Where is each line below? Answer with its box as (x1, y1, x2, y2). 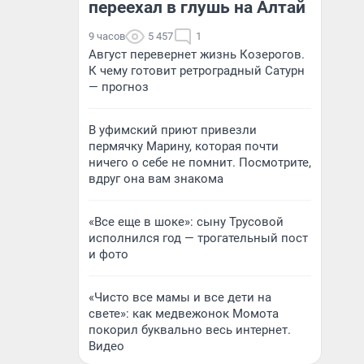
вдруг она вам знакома (89, 171, 223, 186)
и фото (89, 247, 128, 262)
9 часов (89, 30, 125, 42)
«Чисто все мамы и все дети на (89, 290, 271, 305)
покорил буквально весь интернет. (89, 323, 291, 337)
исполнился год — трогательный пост (89, 231, 308, 245)
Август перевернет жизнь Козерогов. (89, 47, 305, 62)
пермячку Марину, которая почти (89, 139, 279, 154)
